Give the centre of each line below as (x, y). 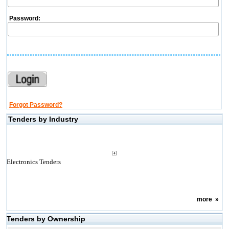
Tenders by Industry (43, 119)
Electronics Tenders (33, 162)
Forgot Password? (36, 105)
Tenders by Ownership (46, 219)
